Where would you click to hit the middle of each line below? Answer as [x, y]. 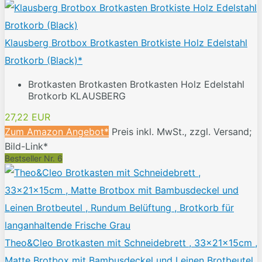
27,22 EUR [27, 117]
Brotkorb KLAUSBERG [77, 96]
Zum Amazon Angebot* [57, 132]
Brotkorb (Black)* [44, 61]
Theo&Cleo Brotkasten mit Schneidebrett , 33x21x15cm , [131, 243]
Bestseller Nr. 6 [34, 158]
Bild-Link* [26, 146]
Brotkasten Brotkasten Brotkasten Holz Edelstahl [136, 85]
